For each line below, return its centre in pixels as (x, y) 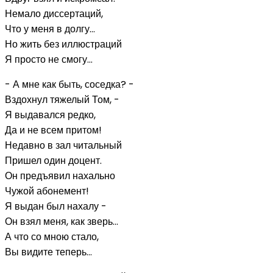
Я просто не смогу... (49, 59)
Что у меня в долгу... (50, 29)
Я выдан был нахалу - (56, 206)
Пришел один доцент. (53, 160)
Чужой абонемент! (47, 191)
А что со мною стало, (52, 236)
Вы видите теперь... (48, 252)
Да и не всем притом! (53, 130)
